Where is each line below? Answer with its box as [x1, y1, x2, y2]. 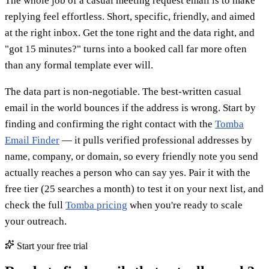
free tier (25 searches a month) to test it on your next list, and [5, 183, 264, 195]
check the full [5, 199, 65, 211]
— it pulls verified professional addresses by [59, 134, 252, 146]
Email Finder [5, 134, 59, 146]
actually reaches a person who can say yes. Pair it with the [5, 166, 250, 178]
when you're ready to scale [127, 199, 243, 211]
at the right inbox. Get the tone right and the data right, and [5, 26, 255, 38]
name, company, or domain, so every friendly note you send [5, 150, 258, 162]
